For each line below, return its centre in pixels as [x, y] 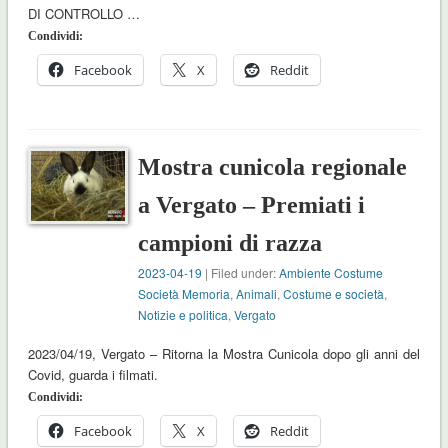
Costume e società [334, 294]
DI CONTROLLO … [83, 14]
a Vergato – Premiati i [252, 205]
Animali [257, 294]
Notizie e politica [183, 315]
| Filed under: [241, 273]
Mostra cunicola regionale [273, 167]
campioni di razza [230, 243]
